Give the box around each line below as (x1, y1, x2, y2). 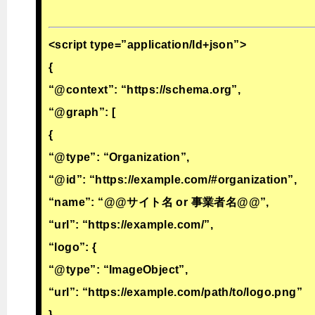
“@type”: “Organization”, (49, 151, 190, 164)
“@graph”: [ (49, 106, 116, 119)
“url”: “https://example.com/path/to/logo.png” (49, 286, 302, 299)
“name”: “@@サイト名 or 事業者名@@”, (49, 196, 269, 209)
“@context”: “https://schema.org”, (49, 84, 241, 96)
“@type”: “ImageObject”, (49, 264, 188, 276)
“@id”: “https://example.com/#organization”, (49, 174, 297, 186)
